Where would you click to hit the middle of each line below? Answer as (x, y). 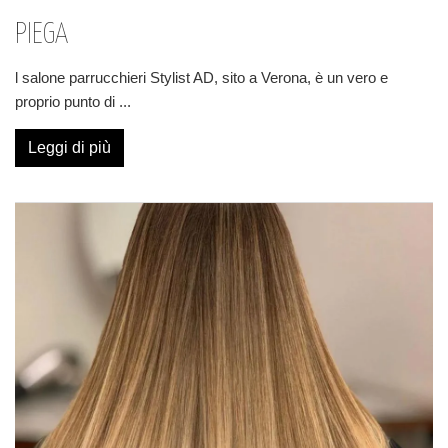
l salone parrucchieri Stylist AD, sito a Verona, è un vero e (201, 77)
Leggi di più (69, 147)
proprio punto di (67, 101)
